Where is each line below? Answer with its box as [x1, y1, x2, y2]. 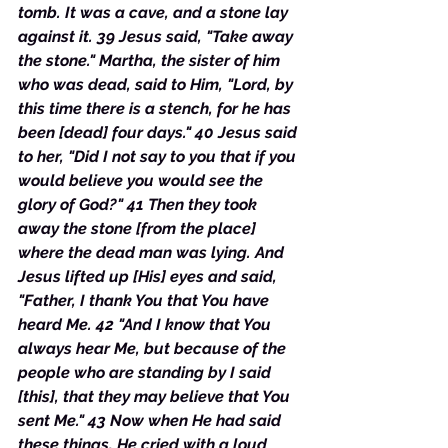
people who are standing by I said [18, 363, 275, 382]
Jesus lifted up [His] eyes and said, [18, 267, 281, 286]
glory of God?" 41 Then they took [18, 195, 261, 214]
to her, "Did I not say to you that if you [18, 147, 300, 166]
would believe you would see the [18, 171, 267, 190]
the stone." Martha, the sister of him [18, 51, 284, 70]
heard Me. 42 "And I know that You [18, 315, 275, 334]
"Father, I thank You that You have [18, 291, 273, 310]
